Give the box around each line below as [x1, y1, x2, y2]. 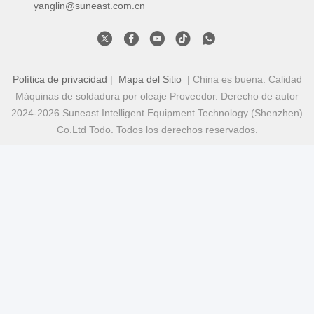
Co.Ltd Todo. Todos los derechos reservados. [56, 124, 258, 136]
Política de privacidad [12, 74, 107, 86]
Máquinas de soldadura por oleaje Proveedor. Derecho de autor [15, 90, 299, 102]
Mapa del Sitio [118, 74, 182, 86]
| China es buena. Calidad [181, 74, 302, 86]
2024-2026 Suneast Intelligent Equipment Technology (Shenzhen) [11, 107, 303, 119]
